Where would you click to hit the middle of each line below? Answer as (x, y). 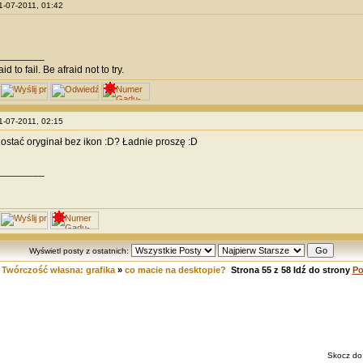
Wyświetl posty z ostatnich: (80, 251)
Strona (246, 270)
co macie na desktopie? (175, 270)
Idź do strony (321, 270)
